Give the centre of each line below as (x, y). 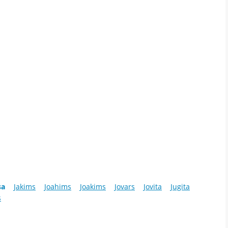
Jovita (153, 187)
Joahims (58, 187)
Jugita (180, 187)
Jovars (125, 187)
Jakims (25, 187)
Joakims (93, 187)
